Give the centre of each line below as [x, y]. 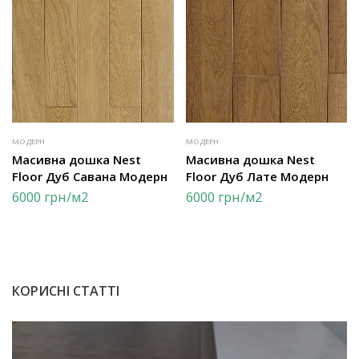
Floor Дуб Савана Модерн [90, 176]
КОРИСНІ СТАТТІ [66, 291]
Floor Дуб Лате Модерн [257, 176]
